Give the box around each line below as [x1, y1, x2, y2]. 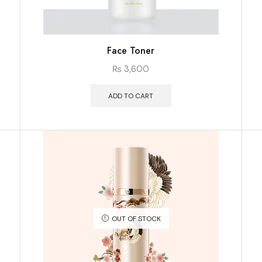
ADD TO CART [108, 91, 154, 101]
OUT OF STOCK [111, 214, 161, 224]
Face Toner [107, 43, 155, 57]
